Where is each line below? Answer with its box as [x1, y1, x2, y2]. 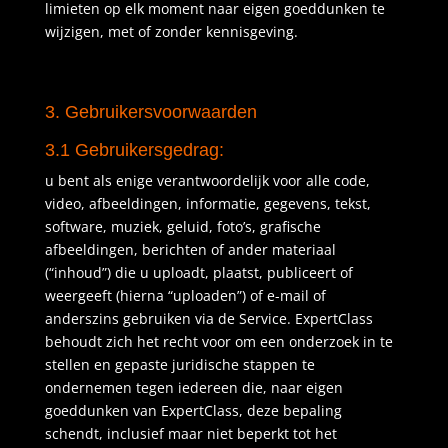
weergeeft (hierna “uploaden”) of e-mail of [44, 286, 326, 305]
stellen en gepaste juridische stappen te [44, 355, 315, 374]
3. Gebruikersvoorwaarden [44, 102, 257, 122]
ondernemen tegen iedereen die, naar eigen [44, 378, 343, 397]
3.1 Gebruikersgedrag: [44, 140, 224, 160]
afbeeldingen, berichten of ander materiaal [44, 240, 336, 259]
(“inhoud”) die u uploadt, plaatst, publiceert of [44, 263, 353, 282]
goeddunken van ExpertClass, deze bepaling [44, 401, 342, 420]
